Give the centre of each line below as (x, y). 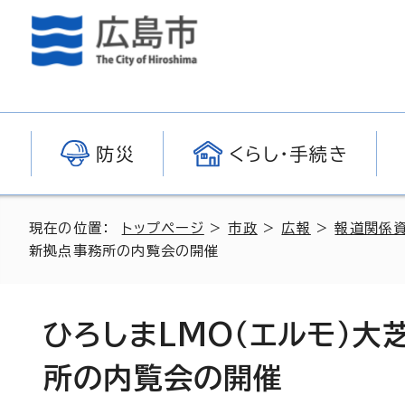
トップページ (163, 228)
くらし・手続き (288, 154)
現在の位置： (75, 228)
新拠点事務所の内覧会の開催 (124, 251)
